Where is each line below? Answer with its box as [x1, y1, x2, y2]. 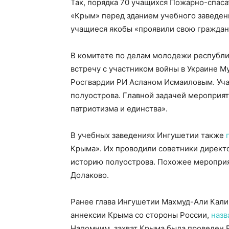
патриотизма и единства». [71, 104, 168, 113]
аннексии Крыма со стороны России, [71, 210, 211, 220]
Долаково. [71, 170, 109, 180]
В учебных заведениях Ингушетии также [71, 130, 226, 140]
